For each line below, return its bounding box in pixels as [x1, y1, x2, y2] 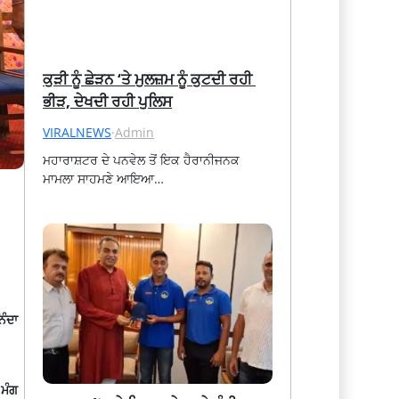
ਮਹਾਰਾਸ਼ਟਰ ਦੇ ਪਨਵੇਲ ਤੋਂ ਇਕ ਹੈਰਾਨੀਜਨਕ [43, 151, 240, 168]
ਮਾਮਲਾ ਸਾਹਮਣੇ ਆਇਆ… [43, 169, 165, 187]
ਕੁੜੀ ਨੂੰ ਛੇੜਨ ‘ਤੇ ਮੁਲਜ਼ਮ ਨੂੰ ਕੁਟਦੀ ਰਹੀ [43, 68, 253, 89]
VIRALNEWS [43, 123, 112, 141]
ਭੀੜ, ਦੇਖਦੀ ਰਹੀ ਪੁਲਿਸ [43, 90, 173, 111]
